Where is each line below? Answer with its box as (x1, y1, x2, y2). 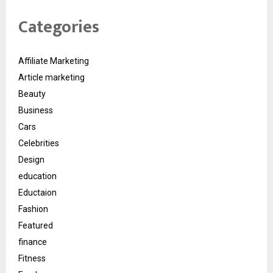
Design (18, 154, 44, 165)
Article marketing (18, 72, 85, 82)
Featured (18, 220, 53, 230)
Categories (18, 13, 99, 42)
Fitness (18, 253, 46, 263)
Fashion (18, 204, 48, 214)
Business (18, 105, 53, 115)
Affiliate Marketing (18, 55, 89, 66)
